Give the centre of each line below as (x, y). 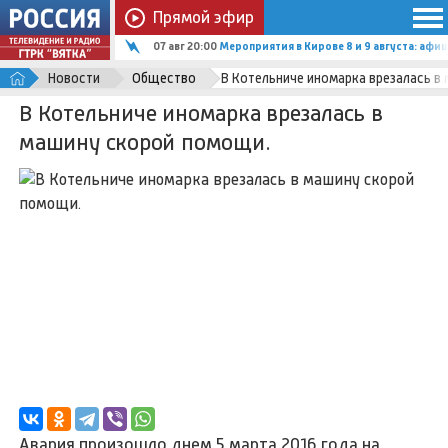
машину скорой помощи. (145, 141)
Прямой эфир (203, 17)
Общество (164, 77)
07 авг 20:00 (185, 46)
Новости (74, 77)
